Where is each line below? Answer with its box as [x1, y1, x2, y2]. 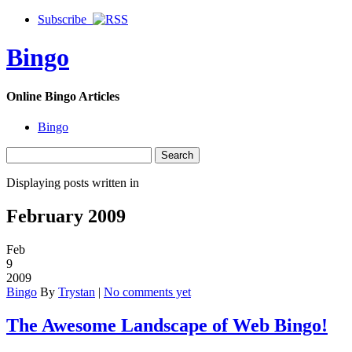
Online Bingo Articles [6, 89, 119, 103]
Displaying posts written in [6, 176, 139, 190]
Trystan [58, 284, 95, 299]
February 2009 [6, 206, 126, 227]
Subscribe [38, 13, 93, 26]
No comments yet [104, 284, 191, 299]
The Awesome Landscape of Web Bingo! [6, 314, 328, 335]
